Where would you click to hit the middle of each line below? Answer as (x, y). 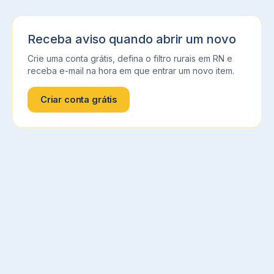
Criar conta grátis (79, 100)
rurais (185, 58)
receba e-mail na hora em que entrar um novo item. (131, 71)
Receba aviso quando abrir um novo (132, 39)
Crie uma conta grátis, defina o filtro (101, 58)
